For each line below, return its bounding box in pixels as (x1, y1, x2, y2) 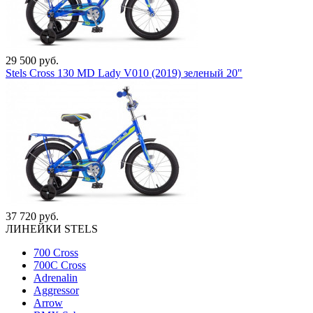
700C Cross (34, 259, 86, 271)
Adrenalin (34, 272, 78, 284)
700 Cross (34, 247, 78, 259)
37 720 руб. (6, 210, 59, 222)
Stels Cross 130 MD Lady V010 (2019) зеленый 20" (6, 67, 242, 79)
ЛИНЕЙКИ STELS (6, 223, 98, 235)
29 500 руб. (6, 54, 59, 66)
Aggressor (34, 284, 79, 296)
